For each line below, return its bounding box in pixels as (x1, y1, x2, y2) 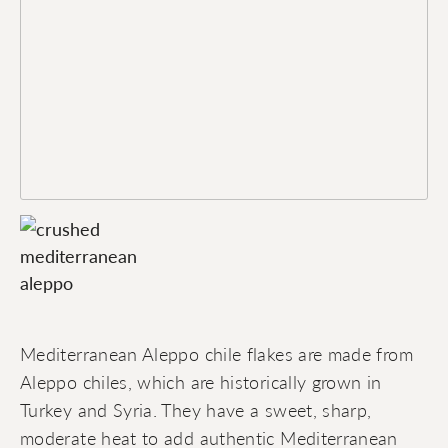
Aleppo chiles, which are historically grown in (20, 369, 382, 395)
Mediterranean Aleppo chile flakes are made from (20, 341, 413, 367)
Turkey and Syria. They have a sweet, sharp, (20, 397, 372, 423)
